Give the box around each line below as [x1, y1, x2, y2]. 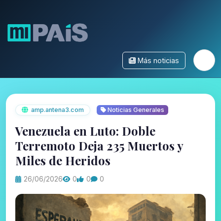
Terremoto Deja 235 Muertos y [15, 138, 184, 154]
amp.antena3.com [31, 106, 84, 113]
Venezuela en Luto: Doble [15, 123, 156, 139]
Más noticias [138, 56, 179, 65]
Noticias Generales [106, 106, 164, 113]
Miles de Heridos [15, 152, 111, 169]
